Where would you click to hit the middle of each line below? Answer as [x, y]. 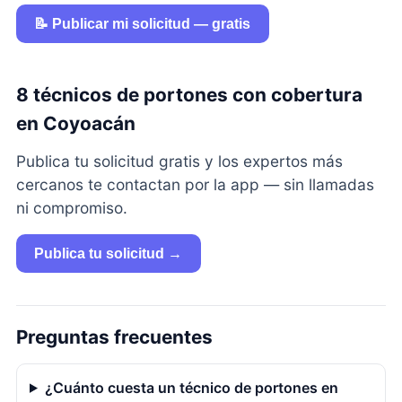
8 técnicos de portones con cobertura [189, 94]
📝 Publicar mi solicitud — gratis [143, 23]
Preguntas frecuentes [114, 336]
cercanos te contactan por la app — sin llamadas [195, 184]
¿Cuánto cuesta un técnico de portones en [191, 387]
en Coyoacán [75, 123]
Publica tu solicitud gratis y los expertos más [179, 161]
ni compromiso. [71, 207]
